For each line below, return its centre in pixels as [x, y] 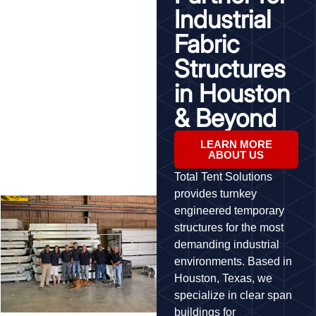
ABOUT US [236, 154]
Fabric [206, 43]
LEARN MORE [236, 144]
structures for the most [229, 227]
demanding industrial [226, 244]
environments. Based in [233, 261]
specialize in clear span [233, 295]
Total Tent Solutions [223, 176]
